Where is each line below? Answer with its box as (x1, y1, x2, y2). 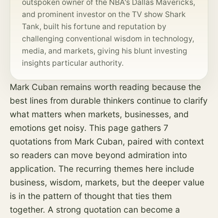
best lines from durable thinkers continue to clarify (10, 95, 208, 106)
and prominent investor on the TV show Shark (22, 10, 186, 19)
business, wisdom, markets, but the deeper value (10, 177, 204, 187)
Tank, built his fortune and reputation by (22, 22, 166, 31)
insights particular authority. (22, 58, 124, 68)
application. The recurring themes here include (10, 163, 194, 174)
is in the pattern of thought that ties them (10, 191, 172, 201)
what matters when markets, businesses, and (10, 109, 189, 119)
